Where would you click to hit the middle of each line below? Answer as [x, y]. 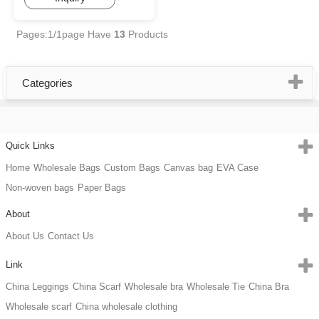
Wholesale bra [154, 287]
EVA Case [237, 168]
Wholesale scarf [39, 307]
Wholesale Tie [216, 287]
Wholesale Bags [67, 168]
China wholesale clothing [126, 307]
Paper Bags [102, 188]
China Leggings [37, 287]
